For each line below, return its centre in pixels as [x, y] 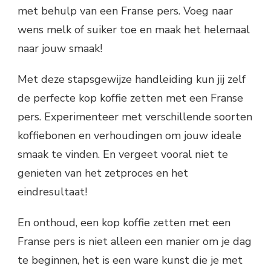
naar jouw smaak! [60, 48]
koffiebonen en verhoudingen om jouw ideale [129, 135]
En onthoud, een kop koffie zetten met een [124, 222]
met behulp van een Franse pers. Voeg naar [125, 11]
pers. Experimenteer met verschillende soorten [135, 116]
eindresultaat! [52, 191]
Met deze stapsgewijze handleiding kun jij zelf [132, 79]
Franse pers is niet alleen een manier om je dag [135, 241]
